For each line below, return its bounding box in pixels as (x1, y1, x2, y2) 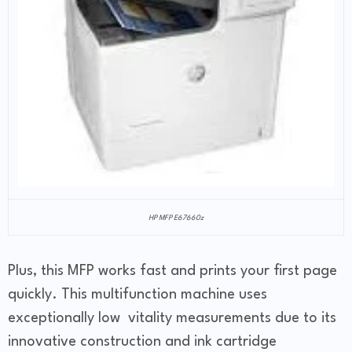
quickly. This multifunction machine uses (8, 288, 267, 302)
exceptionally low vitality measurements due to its (8, 311, 336, 326)
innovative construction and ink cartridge (8, 335, 277, 350)
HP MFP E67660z (148, 214, 203, 222)
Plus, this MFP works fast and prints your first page (8, 264, 337, 279)
